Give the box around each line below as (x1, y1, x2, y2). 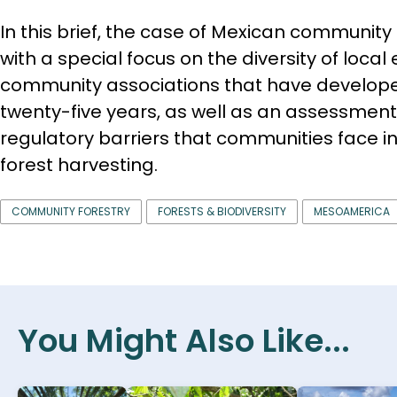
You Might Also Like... (18, 317, 350, 363)
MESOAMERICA (314, 203, 390, 219)
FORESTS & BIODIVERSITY (158, 203, 286, 219)
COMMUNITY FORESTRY (12, 203, 130, 219)
